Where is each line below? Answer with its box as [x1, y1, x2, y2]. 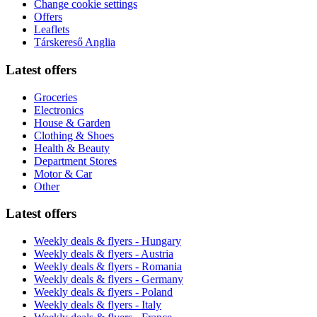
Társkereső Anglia [34, 36, 115, 49]
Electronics [34, 103, 83, 116]
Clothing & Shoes [34, 129, 114, 142]
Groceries [34, 91, 77, 103]
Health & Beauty [34, 142, 110, 154]
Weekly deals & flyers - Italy [34, 299, 161, 311]
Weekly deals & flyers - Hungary [34, 235, 181, 248]
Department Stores [34, 154, 117, 167]
